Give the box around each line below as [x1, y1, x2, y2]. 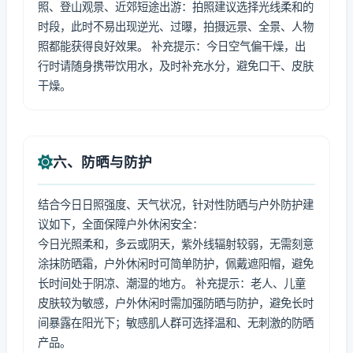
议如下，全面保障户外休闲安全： [38, 217, 203, 231]
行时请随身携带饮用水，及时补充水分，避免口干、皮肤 [38, 59, 314, 72]
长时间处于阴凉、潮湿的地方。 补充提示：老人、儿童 [38, 277, 306, 290]
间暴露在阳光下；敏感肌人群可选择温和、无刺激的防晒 [38, 316, 314, 329]
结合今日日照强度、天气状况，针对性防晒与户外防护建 [38, 198, 314, 211]
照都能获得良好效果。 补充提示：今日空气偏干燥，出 [38, 39, 306, 53]
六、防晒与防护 [53, 154, 152, 170]
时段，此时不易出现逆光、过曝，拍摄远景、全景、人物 [38, 20, 314, 33]
